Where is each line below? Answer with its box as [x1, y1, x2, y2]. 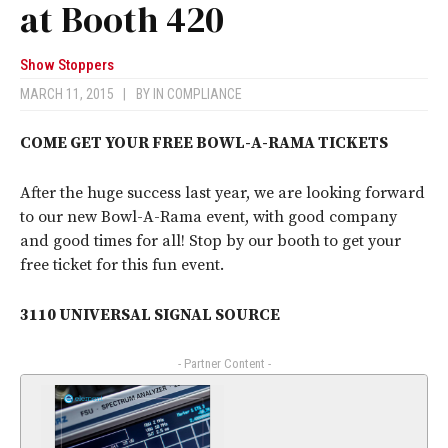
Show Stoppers [20, 56, 114, 75]
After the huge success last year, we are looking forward [20, 183, 425, 204]
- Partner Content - [177, 356, 271, 372]
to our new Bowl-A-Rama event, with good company [20, 207, 397, 228]
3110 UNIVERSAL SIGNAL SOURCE [20, 305, 283, 326]
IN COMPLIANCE [153, 86, 242, 103]
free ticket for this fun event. [20, 255, 224, 276]
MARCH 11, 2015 [20, 86, 123, 103]
